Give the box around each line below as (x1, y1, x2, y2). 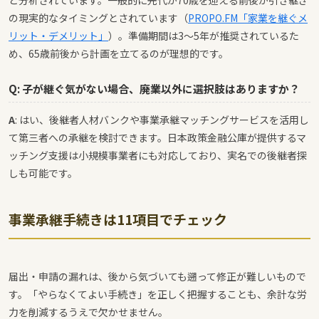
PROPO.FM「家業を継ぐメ (188, 11, 308, 26)
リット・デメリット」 (9, 28, 108, 43)
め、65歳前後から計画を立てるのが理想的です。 (9, 46, 229, 61)
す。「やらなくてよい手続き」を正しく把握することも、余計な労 (9, 287, 307, 302)
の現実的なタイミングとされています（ (9, 11, 188, 26)
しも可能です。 (9, 166, 78, 181)
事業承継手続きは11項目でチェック (9, 209, 227, 229)
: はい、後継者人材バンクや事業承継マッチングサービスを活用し (15, 113, 309, 127)
